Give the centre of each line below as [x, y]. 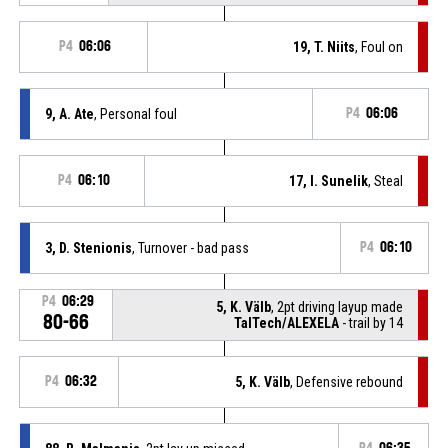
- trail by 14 [371, 322]
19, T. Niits [324, 46]
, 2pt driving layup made [337, 306]
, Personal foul [135, 113]
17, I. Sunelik [329, 180]
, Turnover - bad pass [190, 247]
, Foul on [379, 46]
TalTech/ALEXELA [287, 322]
